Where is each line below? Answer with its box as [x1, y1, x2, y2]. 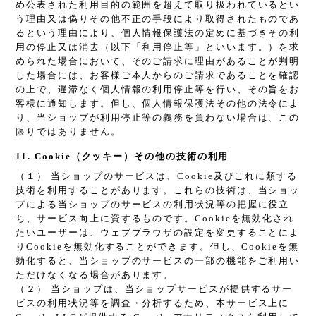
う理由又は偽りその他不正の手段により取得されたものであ [16, 13, 300, 25]
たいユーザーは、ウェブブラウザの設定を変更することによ [16, 227, 300, 238]
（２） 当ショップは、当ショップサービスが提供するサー [16, 284, 293, 295]
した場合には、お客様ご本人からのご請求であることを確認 [16, 70, 300, 81]
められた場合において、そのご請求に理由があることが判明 [16, 56, 300, 67]
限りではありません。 [16, 126, 121, 138]
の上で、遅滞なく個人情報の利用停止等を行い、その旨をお [16, 84, 300, 95]
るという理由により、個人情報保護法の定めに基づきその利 [16, 28, 300, 39]
